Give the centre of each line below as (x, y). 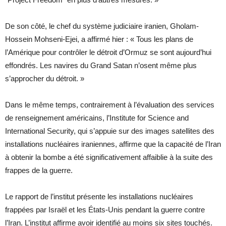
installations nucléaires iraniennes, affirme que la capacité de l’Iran (113, 144)
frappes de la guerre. (39, 171)
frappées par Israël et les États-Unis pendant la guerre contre (105, 210)
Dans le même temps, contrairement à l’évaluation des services (110, 105)
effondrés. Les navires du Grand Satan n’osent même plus (101, 66)
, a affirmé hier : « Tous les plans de (135, 39)
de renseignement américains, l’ (57, 118)
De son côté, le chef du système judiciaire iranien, (88, 26)
